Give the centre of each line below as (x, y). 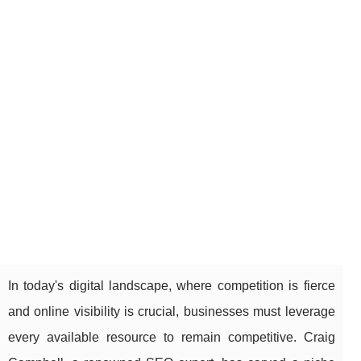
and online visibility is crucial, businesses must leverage (172, 312)
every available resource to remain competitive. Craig (172, 338)
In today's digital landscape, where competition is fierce (172, 286)
